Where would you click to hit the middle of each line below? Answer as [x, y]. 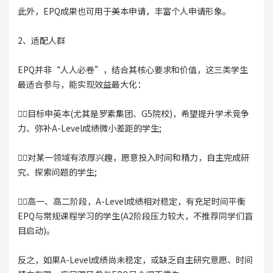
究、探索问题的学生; [57, 172]
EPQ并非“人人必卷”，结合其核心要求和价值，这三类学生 [133, 70]
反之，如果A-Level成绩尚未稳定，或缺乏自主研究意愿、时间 [135, 260]
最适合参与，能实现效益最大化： [81, 84]
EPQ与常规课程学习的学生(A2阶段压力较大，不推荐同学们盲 [135, 216]
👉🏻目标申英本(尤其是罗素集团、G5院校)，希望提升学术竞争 [133, 114]
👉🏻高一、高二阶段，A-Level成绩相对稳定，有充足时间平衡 [131, 201]
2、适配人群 [41, 41]
